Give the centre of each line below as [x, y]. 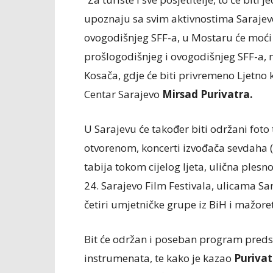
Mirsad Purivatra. [207, 94]
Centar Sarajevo [123, 94]
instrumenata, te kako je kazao [159, 258]
